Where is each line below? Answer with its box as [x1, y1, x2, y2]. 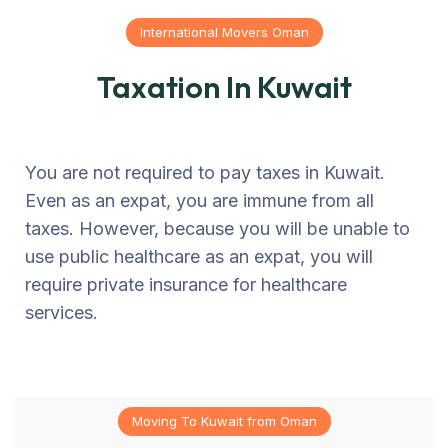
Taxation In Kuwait [96, 67, 352, 106]
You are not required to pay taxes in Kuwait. [25, 161, 385, 183]
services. [25, 301, 98, 323]
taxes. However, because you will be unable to [25, 217, 410, 239]
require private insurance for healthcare [25, 273, 347, 295]
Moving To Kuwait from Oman [131, 412, 317, 429]
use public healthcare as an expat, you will [25, 245, 373, 267]
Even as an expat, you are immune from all [25, 189, 374, 211]
